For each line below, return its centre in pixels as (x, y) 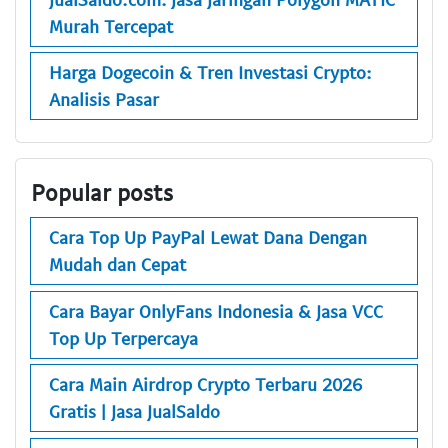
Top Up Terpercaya (123, 337)
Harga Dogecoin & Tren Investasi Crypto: (210, 72)
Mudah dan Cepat (117, 264)
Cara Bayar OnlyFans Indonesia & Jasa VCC (216, 310)
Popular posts (102, 191)
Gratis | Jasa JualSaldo (134, 411)
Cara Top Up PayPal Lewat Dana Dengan (208, 237)
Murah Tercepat (111, 25)
